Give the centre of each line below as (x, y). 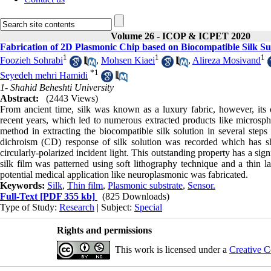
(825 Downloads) (136, 197)
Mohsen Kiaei (128, 60)
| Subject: (114, 207)
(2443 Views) (72, 99)
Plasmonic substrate (145, 186)
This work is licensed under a (172, 250)
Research (77, 207)
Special (148, 207)
